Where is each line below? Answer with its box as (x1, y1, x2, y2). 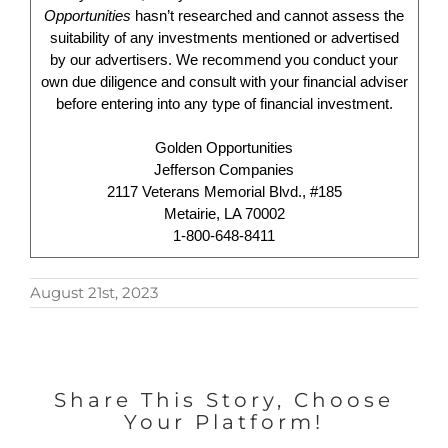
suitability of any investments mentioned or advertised (49, 29, 399, 46)
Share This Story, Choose (54, 388, 394, 413)
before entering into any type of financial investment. (55, 95, 393, 112)
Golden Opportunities (155, 139, 294, 156)
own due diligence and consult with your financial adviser (40, 73, 408, 90)
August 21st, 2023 (30, 283, 158, 302)
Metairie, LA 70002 (163, 205, 285, 222)
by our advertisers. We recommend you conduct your (50, 51, 399, 68)
